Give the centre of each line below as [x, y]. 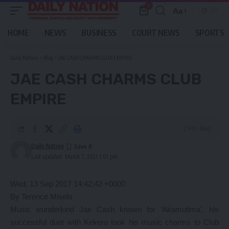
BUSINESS [99, 33]
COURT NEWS [156, 33]
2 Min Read [198, 129]
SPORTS [210, 33]
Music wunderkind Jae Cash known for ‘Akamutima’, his [114, 209]
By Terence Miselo [41, 197]
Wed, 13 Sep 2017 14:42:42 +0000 [68, 184]
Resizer [186, 29]
